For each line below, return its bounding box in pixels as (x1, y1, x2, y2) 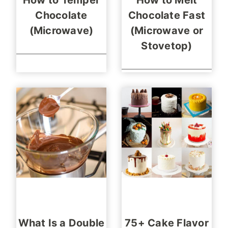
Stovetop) (141, 40, 192, 52)
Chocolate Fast (128, 9, 206, 22)
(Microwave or (130, 24, 204, 37)
